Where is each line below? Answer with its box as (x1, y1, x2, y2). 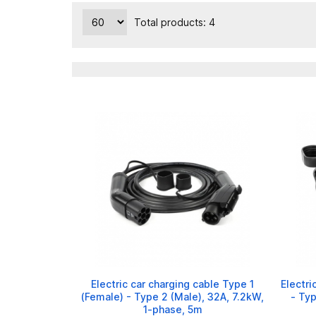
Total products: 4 (134, 16, 215, 28)
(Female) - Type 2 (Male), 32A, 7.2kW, (81, 290, 264, 303)
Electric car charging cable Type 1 (91, 277, 254, 290)
